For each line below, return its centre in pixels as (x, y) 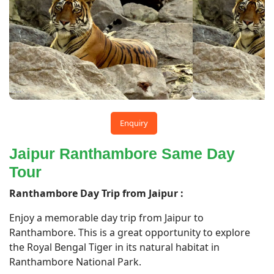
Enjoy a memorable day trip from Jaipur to (106, 218)
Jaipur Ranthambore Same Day (122, 154)
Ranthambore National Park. (75, 262)
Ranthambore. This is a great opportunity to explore (130, 232)
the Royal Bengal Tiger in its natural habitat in (114, 247)
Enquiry (134, 123)
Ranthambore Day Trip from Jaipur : (96, 193)
